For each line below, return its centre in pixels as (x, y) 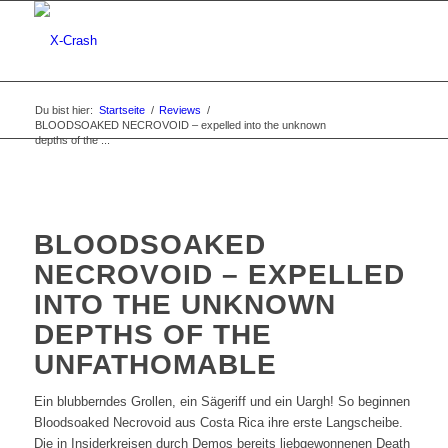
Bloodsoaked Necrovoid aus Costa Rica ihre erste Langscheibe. (218, 423)
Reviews (179, 110)
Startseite (121, 110)
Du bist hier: (63, 110)
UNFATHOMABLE (155, 364)
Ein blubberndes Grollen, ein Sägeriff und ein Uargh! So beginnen (221, 402)
